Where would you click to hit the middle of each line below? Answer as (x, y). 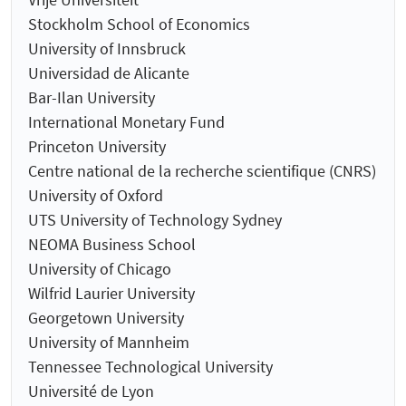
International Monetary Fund (126, 122)
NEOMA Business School (112, 245)
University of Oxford (96, 196)
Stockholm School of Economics (139, 24)
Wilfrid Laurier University (111, 294)
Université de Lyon (91, 391)
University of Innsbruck (107, 49)
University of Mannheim (109, 343)
